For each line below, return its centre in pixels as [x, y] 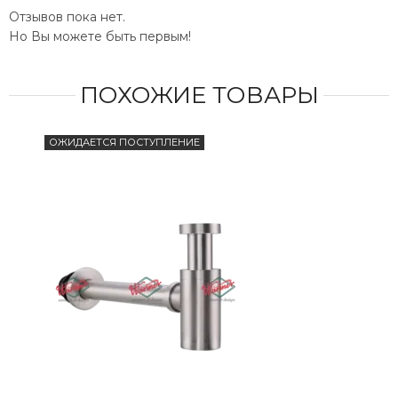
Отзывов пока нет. [67, 17]
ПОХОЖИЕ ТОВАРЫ [199, 96]
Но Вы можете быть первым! [100, 37]
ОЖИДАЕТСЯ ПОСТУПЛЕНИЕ [124, 143]
